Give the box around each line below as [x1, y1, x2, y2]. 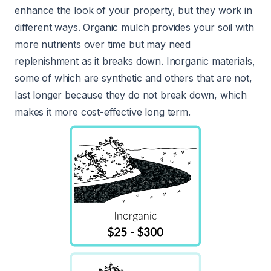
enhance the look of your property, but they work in [15, 4, 252, 17]
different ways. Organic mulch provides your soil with [15, 21, 254, 34]
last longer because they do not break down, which [15, 89, 247, 102]
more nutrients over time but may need [15, 38, 191, 51]
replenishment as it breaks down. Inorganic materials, [15, 55, 255, 68]
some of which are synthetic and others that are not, [15, 72, 252, 85]
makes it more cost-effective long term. [15, 106, 191, 119]
